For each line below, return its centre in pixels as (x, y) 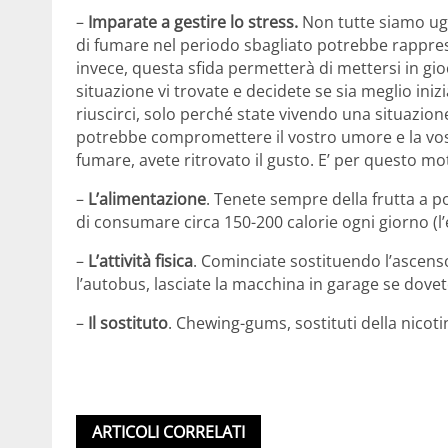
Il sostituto (128, 322)
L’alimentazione (147, 198)
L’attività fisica (140, 260)
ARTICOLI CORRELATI (168, 431)
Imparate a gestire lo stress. (193, 21)
